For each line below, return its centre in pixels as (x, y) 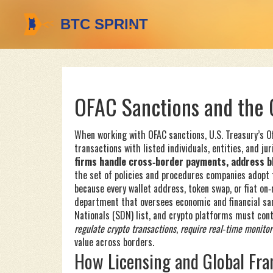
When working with (111, 135)
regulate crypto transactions (125, 229)
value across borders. (114, 242)
